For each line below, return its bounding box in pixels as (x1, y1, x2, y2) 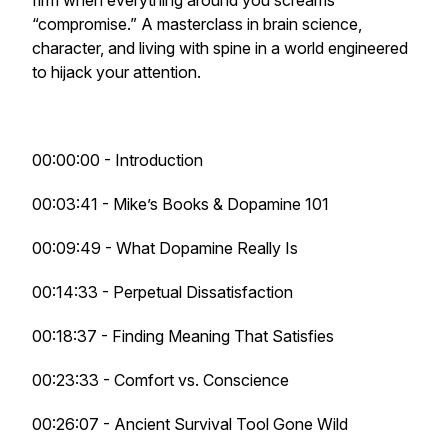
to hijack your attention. (32, 62, 201, 82)
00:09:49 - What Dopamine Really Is (32, 238, 298, 258)
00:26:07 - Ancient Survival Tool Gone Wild (32, 414, 348, 434)
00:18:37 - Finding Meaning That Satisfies (32, 326, 334, 346)
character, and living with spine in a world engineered (32, 38, 408, 58)
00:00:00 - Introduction (32, 150, 203, 170)
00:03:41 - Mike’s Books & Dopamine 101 (32, 194, 329, 214)
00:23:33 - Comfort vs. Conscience (32, 370, 289, 390)
